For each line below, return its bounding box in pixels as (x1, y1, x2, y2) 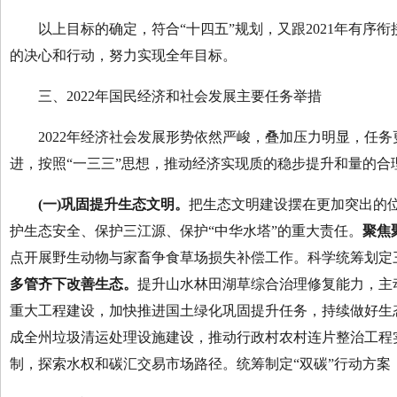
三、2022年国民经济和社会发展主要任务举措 (10, 89, 322, 104)
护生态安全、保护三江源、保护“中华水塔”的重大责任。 (10, 223, 362, 238)
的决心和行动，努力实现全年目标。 (10, 48, 237, 63)
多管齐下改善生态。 (10, 276, 137, 292)
